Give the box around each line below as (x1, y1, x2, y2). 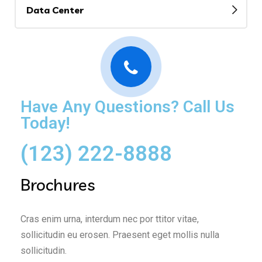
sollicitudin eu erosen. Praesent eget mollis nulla (20, 229, 219, 240)
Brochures (20, 174, 95, 195)
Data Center (26, 4, 84, 16)
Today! (20, 113, 70, 133)
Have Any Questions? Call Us (20, 96, 235, 116)
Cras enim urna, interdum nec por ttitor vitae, (20, 213, 199, 225)
